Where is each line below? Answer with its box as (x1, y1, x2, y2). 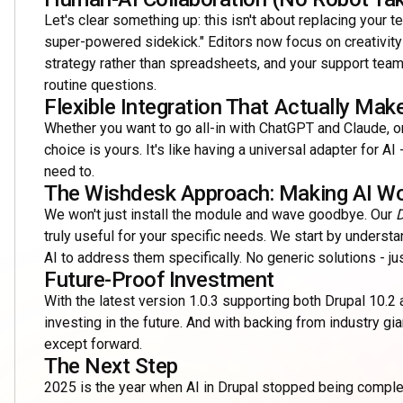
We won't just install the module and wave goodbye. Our (44, 206, 396, 223)
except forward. (44, 336, 142, 353)
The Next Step (44, 354, 178, 379)
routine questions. (44, 76, 157, 94)
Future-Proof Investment (44, 267, 274, 292)
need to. (44, 163, 94, 180)
